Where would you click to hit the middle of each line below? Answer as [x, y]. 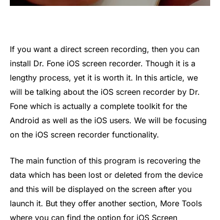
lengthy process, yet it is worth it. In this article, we [104, 77]
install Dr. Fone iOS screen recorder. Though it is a [103, 63]
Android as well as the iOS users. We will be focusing [108, 120]
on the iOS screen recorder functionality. [84, 134]
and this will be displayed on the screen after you [101, 189]
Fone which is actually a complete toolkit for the [98, 106]
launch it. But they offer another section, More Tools [106, 204]
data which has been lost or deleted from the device [106, 175]
